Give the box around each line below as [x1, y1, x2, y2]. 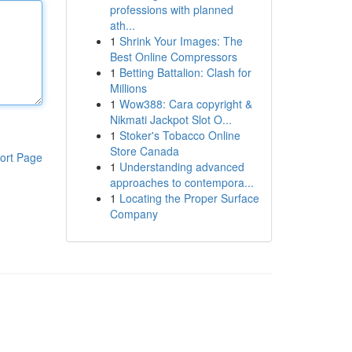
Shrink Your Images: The [119, 33, 243, 49]
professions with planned [109, 2, 233, 17]
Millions [109, 80, 147, 96]
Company [109, 206, 158, 222]
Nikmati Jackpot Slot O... [109, 112, 232, 127]
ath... [109, 17, 135, 33]
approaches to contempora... [109, 174, 254, 190]
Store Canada [109, 143, 179, 159]
